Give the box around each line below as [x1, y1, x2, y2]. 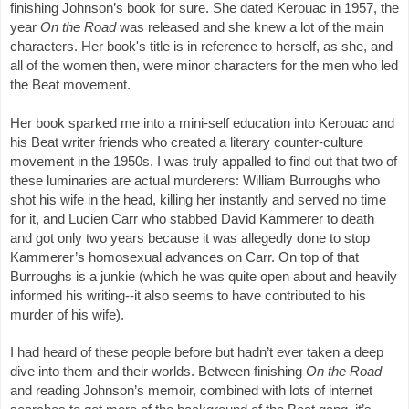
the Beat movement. [10, 77, 134, 92]
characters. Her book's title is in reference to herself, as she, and [10, 38, 393, 54]
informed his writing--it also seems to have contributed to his [10, 288, 366, 303]
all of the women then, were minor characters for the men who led [10, 58, 398, 73]
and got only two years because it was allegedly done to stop [10, 230, 370, 246]
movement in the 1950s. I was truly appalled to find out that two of [10, 153, 397, 169]
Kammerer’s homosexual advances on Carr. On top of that [10, 249, 359, 265]
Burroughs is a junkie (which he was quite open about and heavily [10, 268, 397, 284]
